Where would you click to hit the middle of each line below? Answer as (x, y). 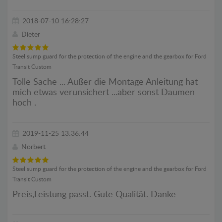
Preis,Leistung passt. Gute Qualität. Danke (94, 194)
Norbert (33, 147)
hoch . (24, 103)
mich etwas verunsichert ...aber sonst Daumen (104, 92)
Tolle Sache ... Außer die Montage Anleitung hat (105, 82)
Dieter (31, 34)
